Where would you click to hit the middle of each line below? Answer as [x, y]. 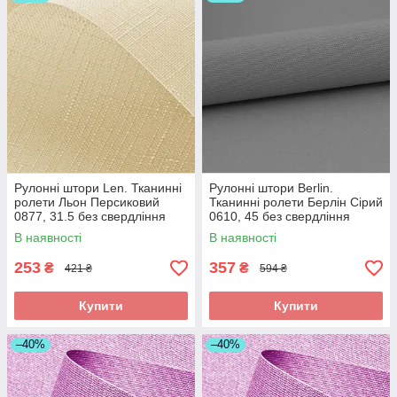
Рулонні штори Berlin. [271, 188]
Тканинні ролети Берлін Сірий [296, 202]
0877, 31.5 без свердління [90, 217]
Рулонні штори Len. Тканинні [98, 188]
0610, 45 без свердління [280, 217]
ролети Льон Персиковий [87, 202]
